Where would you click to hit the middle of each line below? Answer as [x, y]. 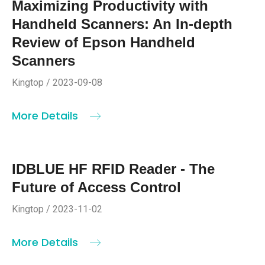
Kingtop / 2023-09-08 [57, 82]
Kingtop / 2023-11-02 [57, 209]
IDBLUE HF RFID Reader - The [113, 169]
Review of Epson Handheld [104, 42]
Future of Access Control [96, 187]
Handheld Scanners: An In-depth [122, 24]
